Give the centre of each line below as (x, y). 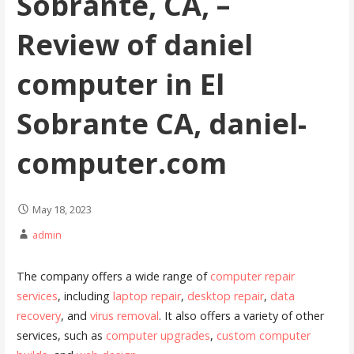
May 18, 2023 (62, 209)
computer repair (252, 277)
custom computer (263, 336)
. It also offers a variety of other (241, 316)
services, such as (61, 336)
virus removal (124, 316)
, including (85, 296)
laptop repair (147, 296)
